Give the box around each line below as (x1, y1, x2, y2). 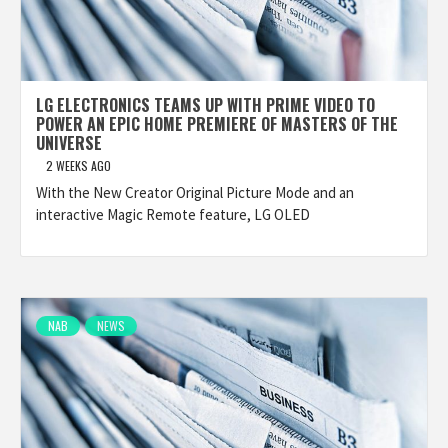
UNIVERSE (36, 131, 102, 155)
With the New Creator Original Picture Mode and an (36, 183, 354, 202)
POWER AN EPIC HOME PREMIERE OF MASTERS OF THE (36, 112, 398, 136)
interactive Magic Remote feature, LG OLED (36, 205, 310, 224)
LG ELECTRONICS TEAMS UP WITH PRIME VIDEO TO (36, 93, 375, 117)
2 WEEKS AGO (46, 157, 111, 174)
